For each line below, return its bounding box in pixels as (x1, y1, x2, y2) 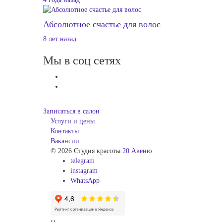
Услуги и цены (51, 117, 95, 125)
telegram (70, 157, 95, 165)
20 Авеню (122, 147, 152, 155)
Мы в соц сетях (43, 54, 121, 67)
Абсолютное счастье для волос (43, 19, 161, 30)
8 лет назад (43, 35, 76, 43)
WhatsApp (70, 177, 100, 185)
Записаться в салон (43, 108, 100, 115)
